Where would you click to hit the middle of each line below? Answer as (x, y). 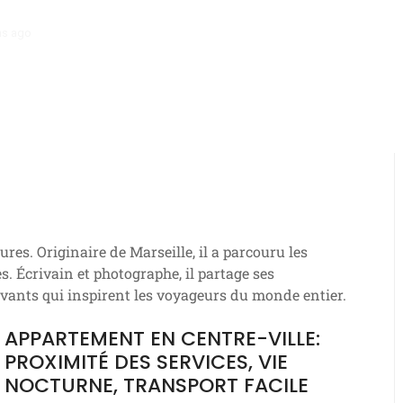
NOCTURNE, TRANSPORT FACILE (156, 385)
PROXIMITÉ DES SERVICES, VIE (146, 362)
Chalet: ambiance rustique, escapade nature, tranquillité (200, 33)
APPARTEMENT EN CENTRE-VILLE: (162, 339)
